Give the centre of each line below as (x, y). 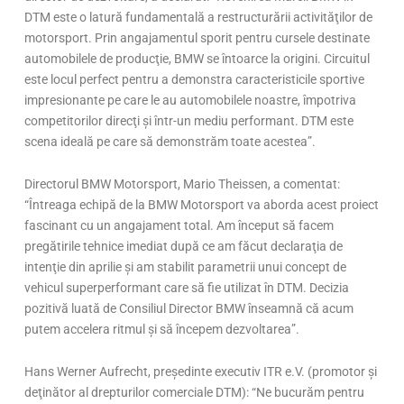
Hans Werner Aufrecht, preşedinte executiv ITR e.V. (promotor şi (201, 371)
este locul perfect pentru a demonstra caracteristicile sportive (195, 79)
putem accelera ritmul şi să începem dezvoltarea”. (162, 329)
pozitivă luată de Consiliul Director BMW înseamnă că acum (189, 308)
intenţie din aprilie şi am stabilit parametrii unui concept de (186, 266)
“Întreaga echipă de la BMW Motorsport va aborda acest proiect (202, 204)
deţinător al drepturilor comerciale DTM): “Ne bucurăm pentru (195, 392)
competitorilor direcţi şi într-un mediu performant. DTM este (189, 120)
